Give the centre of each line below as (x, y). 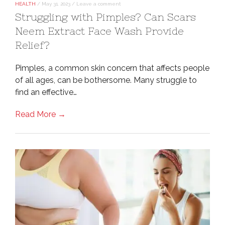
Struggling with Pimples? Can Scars (105, 17)
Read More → (40, 114)
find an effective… (46, 92)
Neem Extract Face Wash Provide (99, 31)
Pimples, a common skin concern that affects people (112, 68)
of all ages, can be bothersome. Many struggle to (106, 80)
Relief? (32, 45)
